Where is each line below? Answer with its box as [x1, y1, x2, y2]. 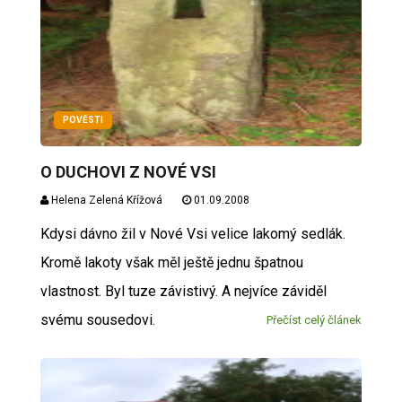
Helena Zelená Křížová [48, 194, 162, 206]
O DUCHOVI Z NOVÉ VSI [39, 162, 216, 181]
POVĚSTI [62, 115, 103, 125]
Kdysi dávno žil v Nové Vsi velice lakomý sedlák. [39, 225, 345, 242]
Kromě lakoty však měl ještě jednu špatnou [39, 254, 303, 271]
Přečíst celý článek [267, 313, 363, 327]
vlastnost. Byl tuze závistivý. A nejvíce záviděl [39, 283, 327, 300]
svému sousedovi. [39, 311, 155, 328]
